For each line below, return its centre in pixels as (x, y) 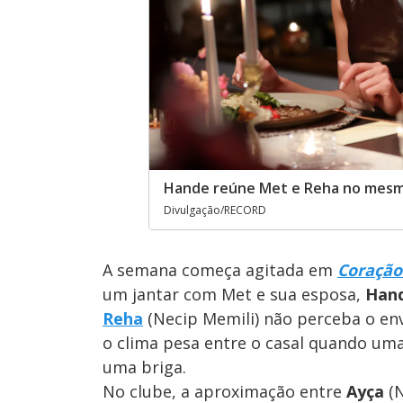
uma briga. (144, 367)
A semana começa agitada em (220, 270)
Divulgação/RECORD (215, 210)
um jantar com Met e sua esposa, (234, 295)
